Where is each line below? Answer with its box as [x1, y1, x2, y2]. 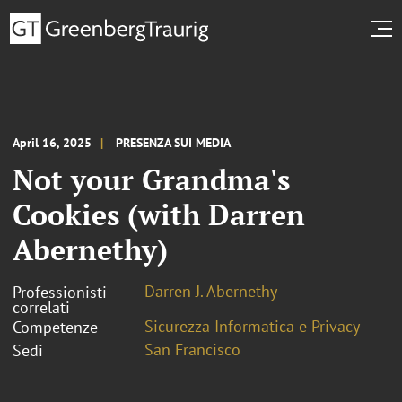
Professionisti [13, 281, 107, 302]
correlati [13, 296, 70, 318]
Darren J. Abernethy [144, 280, 277, 301]
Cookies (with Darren [13, 195, 305, 233]
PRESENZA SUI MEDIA [116, 134, 231, 151]
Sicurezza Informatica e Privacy [144, 315, 360, 336]
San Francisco [144, 338, 240, 360]
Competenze [13, 316, 98, 337]
